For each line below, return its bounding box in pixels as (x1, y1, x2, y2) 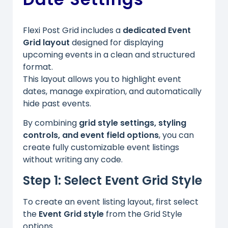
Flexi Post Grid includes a (23, 24, 123, 36)
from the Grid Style (104, 208, 182, 220)
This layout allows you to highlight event (23, 73, 181, 85)
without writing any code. (23, 154, 123, 166)
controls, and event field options (23, 129, 159, 141)
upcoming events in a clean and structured (23, 49, 195, 61)
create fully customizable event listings (23, 141, 179, 154)
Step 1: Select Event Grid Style (23, 172, 202, 189)
